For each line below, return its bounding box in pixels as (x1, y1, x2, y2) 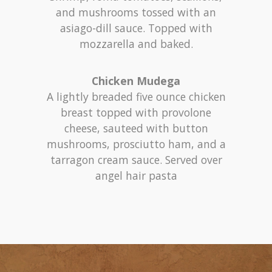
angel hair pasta (95, 168, 177, 183)
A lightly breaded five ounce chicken (46, 89, 226, 104)
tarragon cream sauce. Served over (50, 152, 222, 168)
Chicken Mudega (92, 73, 180, 89)
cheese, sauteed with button (64, 121, 208, 136)
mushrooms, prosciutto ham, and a (46, 137, 226, 152)
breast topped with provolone (61, 105, 211, 120)
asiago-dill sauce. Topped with (59, 21, 212, 36)
